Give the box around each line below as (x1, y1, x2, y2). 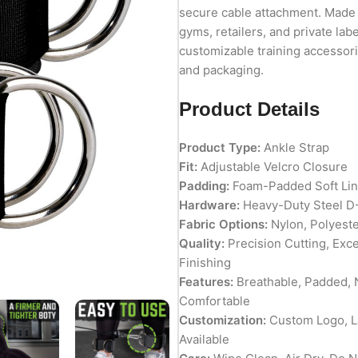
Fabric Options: (178, 216, 268, 232)
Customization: (178, 312, 266, 328)
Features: (178, 273, 233, 289)
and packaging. (178, 62, 264, 78)
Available (178, 331, 229, 347)
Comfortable (178, 292, 250, 308)
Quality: (178, 235, 225, 251)
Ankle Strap (260, 139, 329, 155)
